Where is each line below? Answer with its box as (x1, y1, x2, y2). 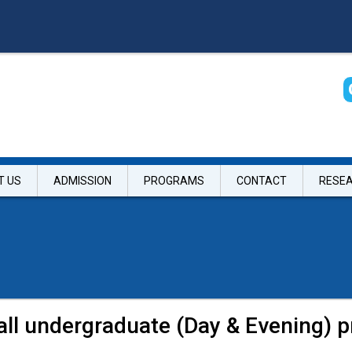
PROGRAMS (144, 174, 204, 187)
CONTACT (236, 174, 287, 187)
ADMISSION (53, 174, 112, 187)
